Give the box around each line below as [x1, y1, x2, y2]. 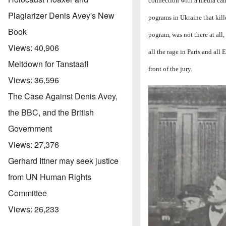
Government [8, 122, 52, 134]
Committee [8, 187, 47, 199]
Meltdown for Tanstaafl [8, 58, 88, 70]
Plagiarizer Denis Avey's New [8, 9, 115, 21]
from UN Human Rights [8, 171, 91, 183]
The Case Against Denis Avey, [8, 90, 118, 102]
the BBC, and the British [8, 106, 94, 118]
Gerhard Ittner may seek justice [8, 154, 119, 166]
